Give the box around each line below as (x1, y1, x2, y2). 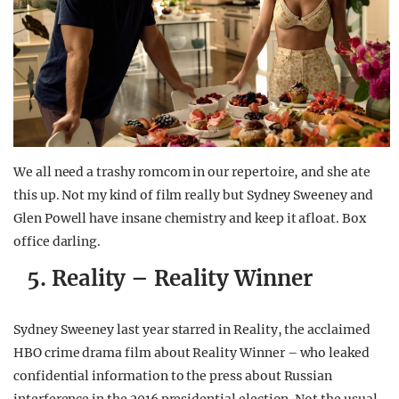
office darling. (13, 233, 102, 250)
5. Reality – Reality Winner (27, 265, 313, 293)
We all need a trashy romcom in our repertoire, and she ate (13, 164, 370, 181)
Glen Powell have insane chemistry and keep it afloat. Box (13, 210, 366, 227)
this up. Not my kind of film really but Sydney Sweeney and (13, 187, 373, 204)
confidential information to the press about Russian (13, 368, 333, 385)
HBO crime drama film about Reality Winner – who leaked (13, 345, 370, 362)
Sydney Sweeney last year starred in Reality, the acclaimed (13, 322, 370, 338)
